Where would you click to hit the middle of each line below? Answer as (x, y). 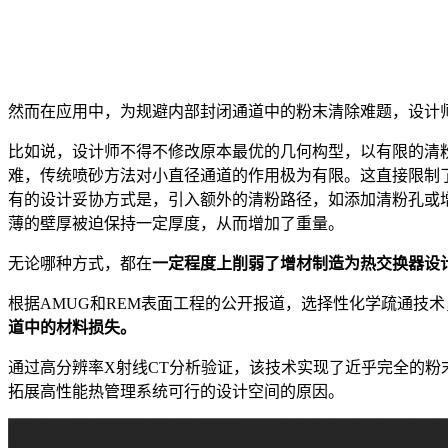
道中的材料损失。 (72, 328)
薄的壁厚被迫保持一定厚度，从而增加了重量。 (176, 224)
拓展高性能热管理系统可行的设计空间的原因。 (176, 392)
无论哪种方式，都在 (80, 264)
